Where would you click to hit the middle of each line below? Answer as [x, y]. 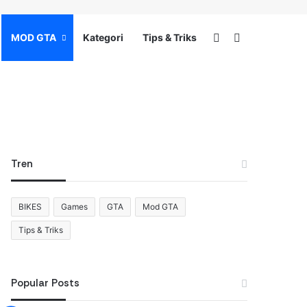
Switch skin [249, 38]
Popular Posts [46, 283]
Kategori [103, 37]
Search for [268, 38]
